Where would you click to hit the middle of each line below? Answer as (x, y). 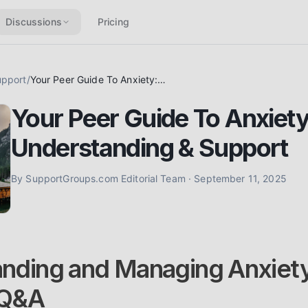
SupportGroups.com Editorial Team (106, 178)
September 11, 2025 (240, 178)
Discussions (34, 22)
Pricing (113, 22)
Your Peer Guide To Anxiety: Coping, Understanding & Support (162, 79)
